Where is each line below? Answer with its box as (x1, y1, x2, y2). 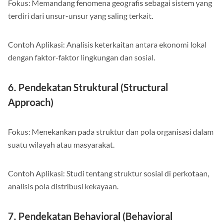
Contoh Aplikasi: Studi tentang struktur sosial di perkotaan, (8, 168, 209, 178)
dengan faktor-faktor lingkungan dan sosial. (8, 52, 155, 62)
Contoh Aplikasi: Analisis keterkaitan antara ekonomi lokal (8, 39, 207, 49)
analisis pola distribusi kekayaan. (8, 181, 118, 191)
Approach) (8, 96, 54, 108)
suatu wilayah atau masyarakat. (8, 139, 114, 149)
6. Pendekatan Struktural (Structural (8, 81, 168, 93)
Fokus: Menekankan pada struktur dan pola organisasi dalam (8, 126, 214, 136)
